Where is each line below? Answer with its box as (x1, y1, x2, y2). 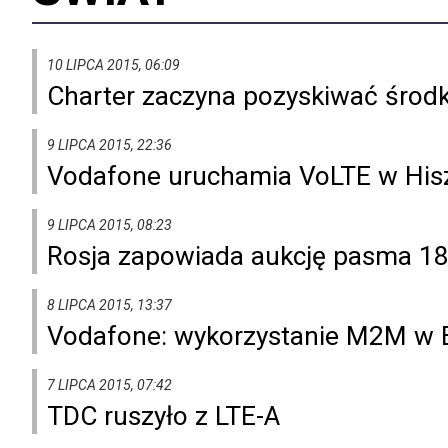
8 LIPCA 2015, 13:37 (47, 296, 172, 313)
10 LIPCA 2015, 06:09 (47, 56, 180, 73)
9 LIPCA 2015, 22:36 (47, 136, 172, 153)
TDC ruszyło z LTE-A (47, 400, 280, 431)
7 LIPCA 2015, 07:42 (47, 376, 172, 393)
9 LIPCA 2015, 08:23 (47, 216, 172, 233)
